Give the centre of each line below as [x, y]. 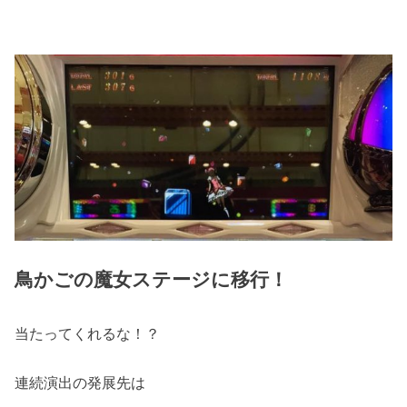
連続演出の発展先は [80, 383]
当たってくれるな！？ [88, 333]
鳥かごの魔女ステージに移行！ [152, 279]
